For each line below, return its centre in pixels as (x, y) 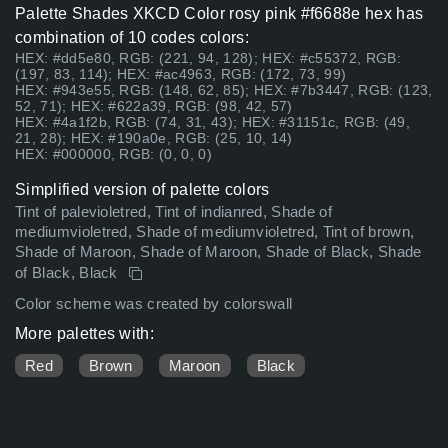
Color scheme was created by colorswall (154, 304)
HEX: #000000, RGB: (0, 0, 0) (113, 154)
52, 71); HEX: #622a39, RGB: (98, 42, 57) (154, 106)
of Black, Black (69, 273)
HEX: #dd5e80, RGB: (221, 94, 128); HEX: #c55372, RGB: (208, 58)
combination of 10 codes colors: (132, 38)
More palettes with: (85, 334)
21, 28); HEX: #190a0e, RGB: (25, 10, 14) (154, 138)
